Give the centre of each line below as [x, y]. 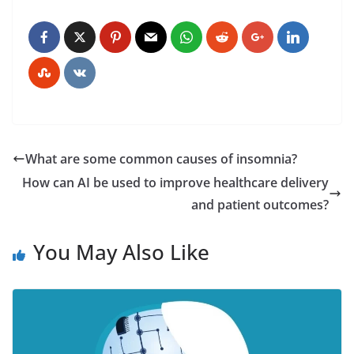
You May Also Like [121, 252]
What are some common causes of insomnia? [161, 158]
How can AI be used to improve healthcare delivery [175, 182]
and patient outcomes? [260, 204]
